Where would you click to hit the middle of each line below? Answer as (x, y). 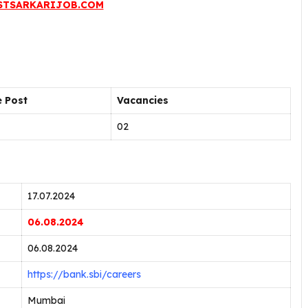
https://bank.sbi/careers (84, 274)
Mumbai (46, 300)
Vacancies (143, 100)
